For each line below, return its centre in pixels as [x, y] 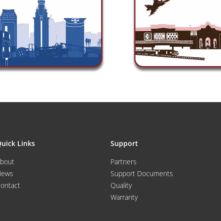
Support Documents [142, 173]
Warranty [124, 197]
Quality [121, 185]
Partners [124, 161]
